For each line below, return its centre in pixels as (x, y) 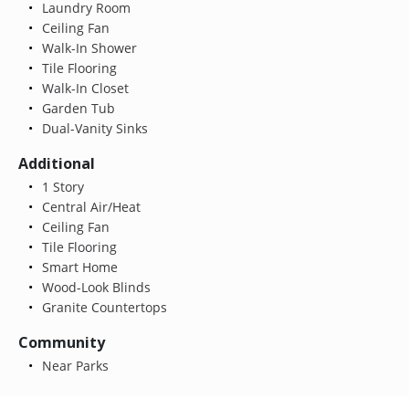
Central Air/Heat (89, 206)
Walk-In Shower (87, 47)
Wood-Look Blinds (94, 287)
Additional (57, 163)
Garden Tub (76, 108)
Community (62, 342)
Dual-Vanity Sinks (93, 128)
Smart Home (78, 267)
